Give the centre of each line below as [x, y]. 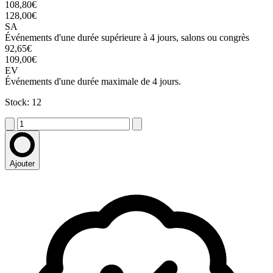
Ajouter [22, 164]
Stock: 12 [23, 102]
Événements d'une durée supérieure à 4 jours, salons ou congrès [127, 38]
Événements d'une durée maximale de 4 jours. [93, 82]
